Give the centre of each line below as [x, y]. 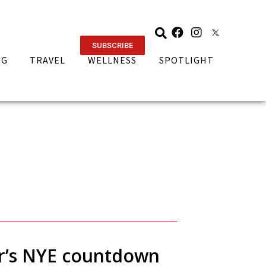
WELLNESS [113, 60]
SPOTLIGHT [187, 60]
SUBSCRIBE [112, 45]
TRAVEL [48, 60]
